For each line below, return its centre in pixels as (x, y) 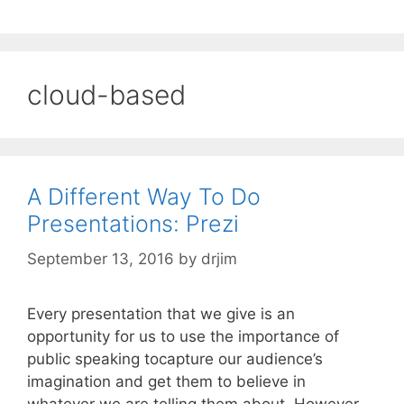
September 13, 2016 (101, 258)
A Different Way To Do (144, 197)
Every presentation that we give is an (161, 313)
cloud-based (106, 95)
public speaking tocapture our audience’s (175, 358)
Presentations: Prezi (133, 224)
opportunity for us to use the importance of (183, 336)
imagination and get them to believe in (166, 381)
